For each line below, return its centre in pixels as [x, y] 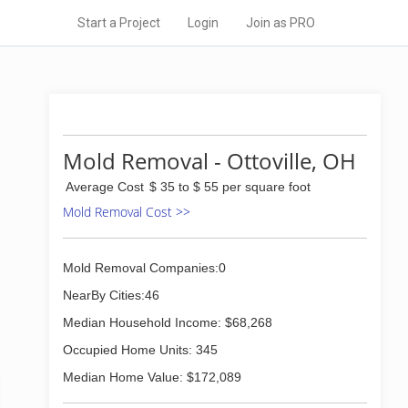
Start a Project [119, 23]
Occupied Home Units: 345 [140, 350]
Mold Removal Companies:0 [144, 268]
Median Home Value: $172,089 [152, 377]
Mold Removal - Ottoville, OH [209, 161]
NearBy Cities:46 [111, 295]
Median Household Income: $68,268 [168, 322]
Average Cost [105, 187]
